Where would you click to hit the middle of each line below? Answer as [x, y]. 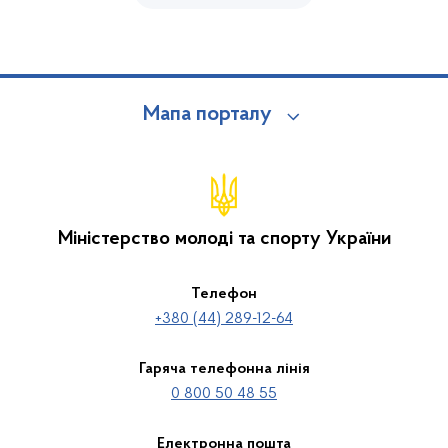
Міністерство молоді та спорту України [224, 239]
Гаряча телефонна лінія [224, 369]
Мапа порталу [207, 115]
